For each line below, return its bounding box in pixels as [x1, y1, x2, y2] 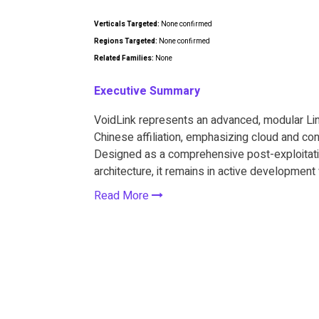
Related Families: [94, 53, 155, 63]
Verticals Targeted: [94, 19, 161, 29]
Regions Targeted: [94, 36, 157, 46]
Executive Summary [94, 82, 200, 100]
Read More [94, 187, 152, 204]
